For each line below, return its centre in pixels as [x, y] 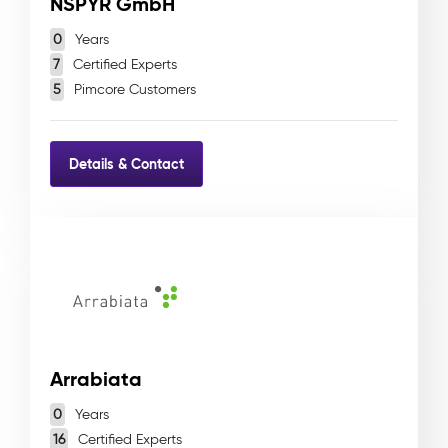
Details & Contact [126, 163]
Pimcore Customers [133, 89]
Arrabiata [96, 379]
